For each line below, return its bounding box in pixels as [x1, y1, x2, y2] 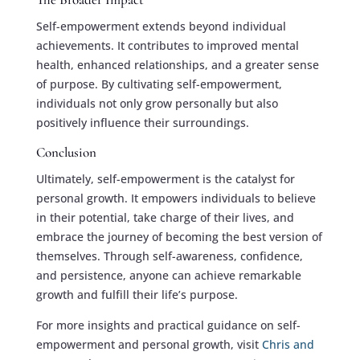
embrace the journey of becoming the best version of [35, 229, 322, 245]
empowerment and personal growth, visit [35, 337, 262, 353]
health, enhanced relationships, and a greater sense [35, 57, 319, 73]
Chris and [261, 337, 314, 353]
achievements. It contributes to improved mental [35, 38, 299, 54]
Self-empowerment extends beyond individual [35, 18, 286, 35]
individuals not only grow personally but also [35, 96, 278, 112]
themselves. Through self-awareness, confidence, [35, 248, 303, 264]
